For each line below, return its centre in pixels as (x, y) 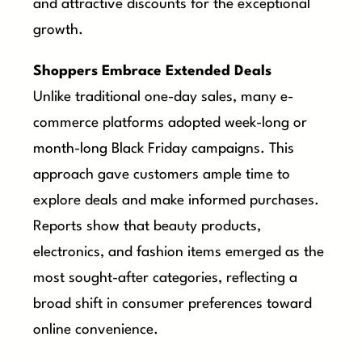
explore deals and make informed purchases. (177, 201)
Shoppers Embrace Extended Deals (153, 72)
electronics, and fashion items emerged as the (179, 253)
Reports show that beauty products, (147, 227)
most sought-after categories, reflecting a (166, 279)
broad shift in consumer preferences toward (173, 305)
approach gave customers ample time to (162, 175)
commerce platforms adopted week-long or (170, 124)
